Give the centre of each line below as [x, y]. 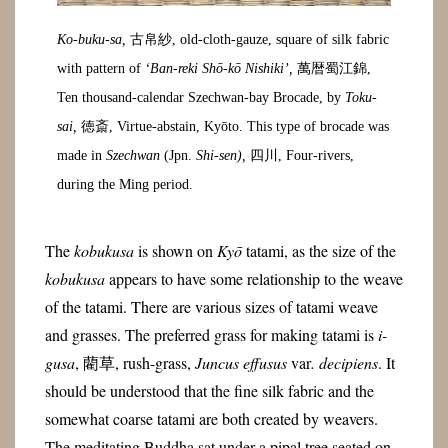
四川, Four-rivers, [300, 156]
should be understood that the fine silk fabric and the [209, 390]
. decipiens [344, 362]
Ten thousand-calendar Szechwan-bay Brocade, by [201, 98]
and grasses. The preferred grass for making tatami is [211, 334]
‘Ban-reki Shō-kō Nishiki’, [219, 69]
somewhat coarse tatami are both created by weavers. [211, 418]
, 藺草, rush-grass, [134, 362]
